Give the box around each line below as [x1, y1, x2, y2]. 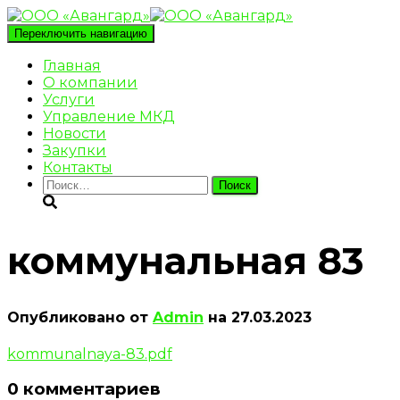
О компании [43, 74, 137, 91]
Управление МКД [43, 108, 175, 125]
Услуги [43, 91, 95, 108]
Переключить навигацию [14, 27, 147, 40]
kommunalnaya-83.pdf [7, 345, 172, 362]
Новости [43, 125, 106, 142]
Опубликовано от [7, 309, 153, 327]
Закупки [43, 142, 106, 159]
